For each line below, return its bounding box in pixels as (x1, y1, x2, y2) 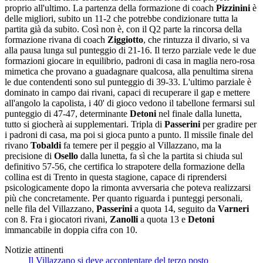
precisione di (5, 150, 54, 161)
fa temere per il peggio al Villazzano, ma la (61, 140, 221, 150)
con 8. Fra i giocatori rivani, (5, 214, 110, 224)
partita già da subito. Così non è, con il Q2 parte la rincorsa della (5, 23, 242, 34)
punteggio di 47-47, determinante (5, 108, 130, 119)
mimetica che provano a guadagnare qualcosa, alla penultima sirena (5, 66, 253, 76)
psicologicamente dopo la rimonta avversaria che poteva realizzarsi (5, 182, 251, 193)
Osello (54, 150, 78, 161)
